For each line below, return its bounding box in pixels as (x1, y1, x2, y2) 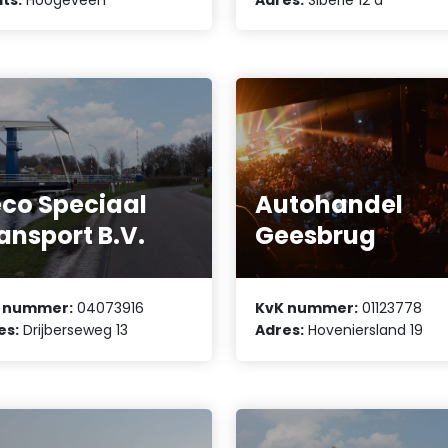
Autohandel (255, 187, 404, 221)
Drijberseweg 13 (19, 320, 129, 341)
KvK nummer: (255, 298, 359, 319)
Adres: (255, 320, 305, 341)
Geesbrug (255, 218, 377, 252)
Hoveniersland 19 (304, 320, 424, 341)
